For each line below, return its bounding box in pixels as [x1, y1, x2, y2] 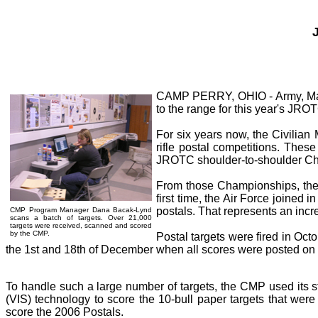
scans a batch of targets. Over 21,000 [10, 214, 152, 221]
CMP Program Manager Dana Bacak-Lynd [10, 206, 152, 214]
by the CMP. [10, 229, 50, 237]
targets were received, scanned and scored [10, 221, 152, 229]
